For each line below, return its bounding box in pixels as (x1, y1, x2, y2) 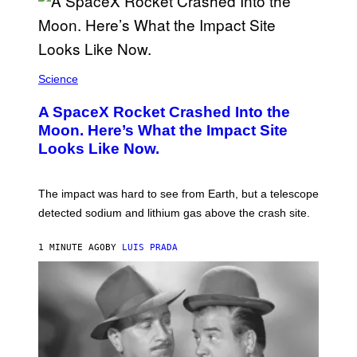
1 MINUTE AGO (38, 241, 105, 253)
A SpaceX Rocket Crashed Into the (38, 103, 290, 120)
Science (38, 72, 78, 85)
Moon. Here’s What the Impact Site (38, 121, 288, 139)
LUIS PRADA (122, 241, 178, 253)
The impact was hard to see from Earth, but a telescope (38, 186, 319, 200)
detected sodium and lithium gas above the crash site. (38, 206, 310, 219)
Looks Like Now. (38, 139, 159, 157)
